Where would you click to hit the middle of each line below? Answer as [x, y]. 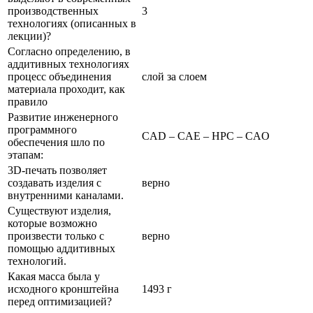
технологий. [37, 261]
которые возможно [52, 223]
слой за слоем [174, 76]
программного [42, 129]
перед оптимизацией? [60, 301]
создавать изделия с [54, 182]
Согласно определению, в [69, 51]
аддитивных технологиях [68, 64]
